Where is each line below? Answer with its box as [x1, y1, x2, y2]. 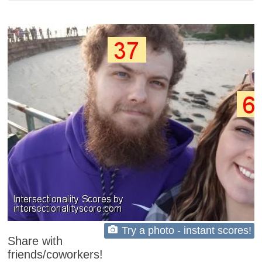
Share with [8, 235, 63, 247]
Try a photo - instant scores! [121, 225, 251, 236]
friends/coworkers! [8, 248, 104, 261]
